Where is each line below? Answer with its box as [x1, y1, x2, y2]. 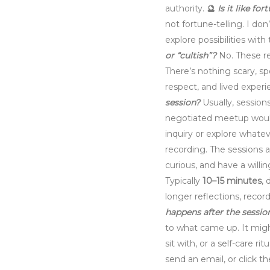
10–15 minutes [202, 175, 262, 187]
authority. [165, 3, 207, 14]
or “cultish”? [165, 50, 216, 61]
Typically [165, 175, 202, 187]
